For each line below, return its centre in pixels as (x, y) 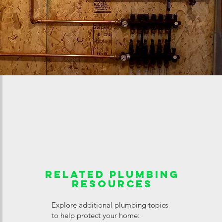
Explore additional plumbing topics (110, 205)
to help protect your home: (96, 215)
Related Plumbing (112, 174)
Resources (112, 184)
